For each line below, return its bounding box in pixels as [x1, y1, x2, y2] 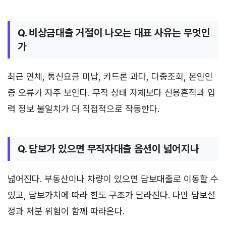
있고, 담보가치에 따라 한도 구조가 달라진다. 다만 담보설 [8, 189, 215, 200]
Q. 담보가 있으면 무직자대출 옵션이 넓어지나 [18, 142, 199, 155]
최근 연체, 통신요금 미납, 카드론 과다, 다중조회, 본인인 [8, 71, 213, 82]
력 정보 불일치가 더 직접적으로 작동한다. [8, 103, 159, 114]
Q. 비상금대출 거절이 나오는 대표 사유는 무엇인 [18, 26, 210, 39]
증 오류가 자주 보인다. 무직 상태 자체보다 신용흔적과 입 [8, 87, 215, 98]
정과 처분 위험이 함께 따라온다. [8, 205, 125, 216]
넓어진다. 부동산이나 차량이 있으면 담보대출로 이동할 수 [8, 173, 218, 184]
